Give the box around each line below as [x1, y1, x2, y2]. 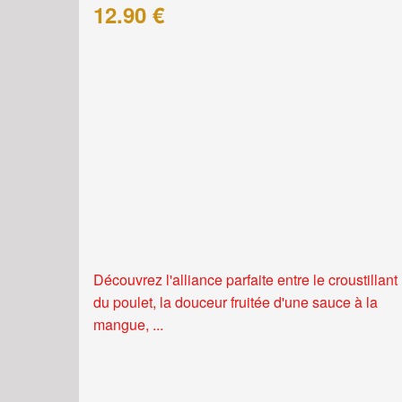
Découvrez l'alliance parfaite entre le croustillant [93, 269, 398, 291]
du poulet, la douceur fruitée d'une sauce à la [93, 292, 378, 313]
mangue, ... [93, 314, 163, 336]
